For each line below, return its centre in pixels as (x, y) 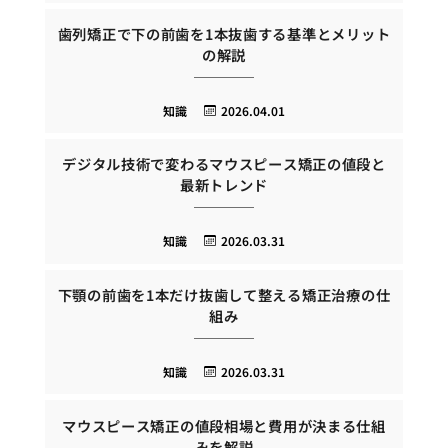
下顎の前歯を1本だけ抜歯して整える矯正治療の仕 (224, 294)
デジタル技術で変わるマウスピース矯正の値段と (224, 164)
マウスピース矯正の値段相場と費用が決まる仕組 (224, 425)
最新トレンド (224, 185)
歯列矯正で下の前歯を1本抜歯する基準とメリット (224, 33)
